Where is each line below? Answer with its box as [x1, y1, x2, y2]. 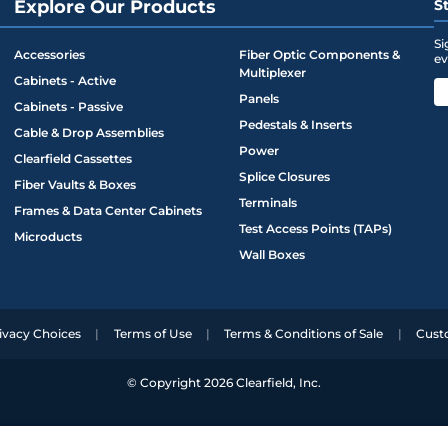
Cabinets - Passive [14, 99, 123, 115]
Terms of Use [113, 326, 192, 342]
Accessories [14, 47, 85, 63]
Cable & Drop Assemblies [14, 125, 164, 141]
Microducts [14, 229, 82, 245]
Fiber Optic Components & [239, 47, 400, 63]
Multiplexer [239, 65, 306, 81]
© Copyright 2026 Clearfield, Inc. [127, 375, 321, 391]
